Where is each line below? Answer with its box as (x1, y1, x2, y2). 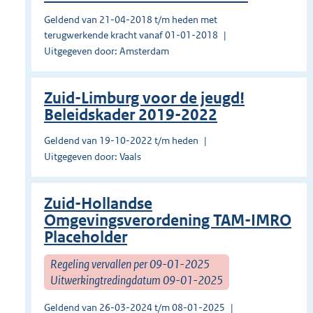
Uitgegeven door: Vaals (44, 150, 141, 163)
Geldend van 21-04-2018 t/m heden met (44, 13, 217, 27)
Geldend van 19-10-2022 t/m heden (44, 134, 198, 147)
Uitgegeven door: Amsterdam (44, 45, 169, 58)
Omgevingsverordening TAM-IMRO (44, 211, 291, 231)
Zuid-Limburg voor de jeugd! (44, 89, 245, 108)
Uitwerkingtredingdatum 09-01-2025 (50, 272, 223, 288)
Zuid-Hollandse (44, 194, 152, 214)
